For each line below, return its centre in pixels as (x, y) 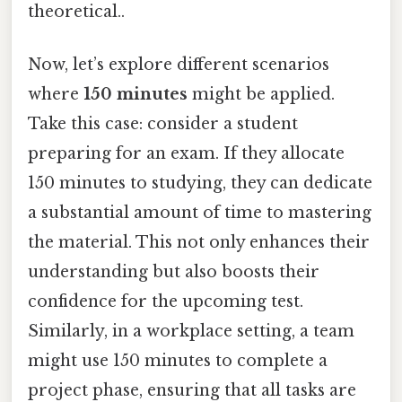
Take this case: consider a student (163, 124)
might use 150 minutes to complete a (178, 361)
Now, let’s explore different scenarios (179, 65)
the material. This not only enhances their (199, 243)
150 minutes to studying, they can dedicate (200, 184)
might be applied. (261, 95)
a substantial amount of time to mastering (200, 213)
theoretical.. (76, 12)
